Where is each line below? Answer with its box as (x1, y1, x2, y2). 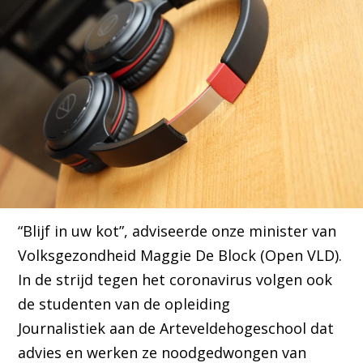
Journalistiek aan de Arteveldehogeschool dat (18, 318, 335, 339)
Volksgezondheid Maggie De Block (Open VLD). (18, 246, 343, 266)
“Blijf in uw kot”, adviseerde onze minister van (18, 221, 337, 241)
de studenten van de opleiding (18, 294, 231, 314)
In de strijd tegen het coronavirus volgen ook (18, 270, 333, 290)
